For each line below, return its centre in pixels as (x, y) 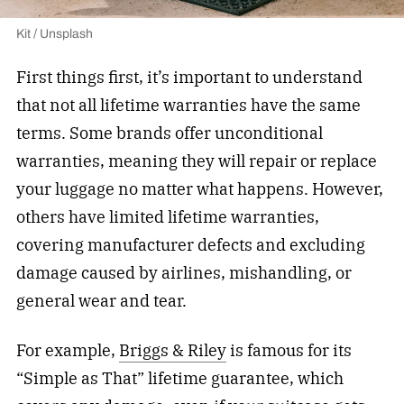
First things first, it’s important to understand (189, 78)
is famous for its (289, 351)
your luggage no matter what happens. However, (199, 189)
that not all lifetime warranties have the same (188, 106)
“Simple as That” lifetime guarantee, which (179, 379)
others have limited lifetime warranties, (167, 217)
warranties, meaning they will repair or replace (196, 161)
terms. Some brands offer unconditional (169, 133)
